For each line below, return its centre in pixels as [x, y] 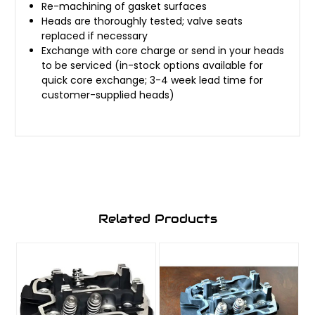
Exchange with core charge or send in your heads [163, 50]
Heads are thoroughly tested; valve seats [142, 21]
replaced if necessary [95, 36]
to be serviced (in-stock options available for [153, 65]
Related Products [157, 218]
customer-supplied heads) [108, 95]
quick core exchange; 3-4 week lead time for [153, 80]
